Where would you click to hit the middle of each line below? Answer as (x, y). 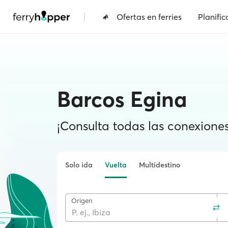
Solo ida (79, 165)
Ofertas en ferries (149, 17)
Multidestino (160, 165)
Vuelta (116, 165)
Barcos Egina (122, 99)
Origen (82, 201)
